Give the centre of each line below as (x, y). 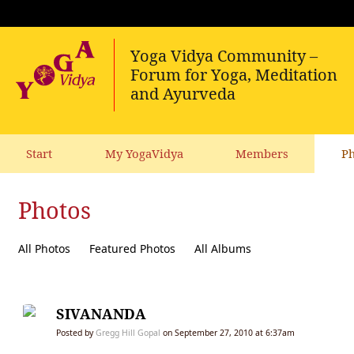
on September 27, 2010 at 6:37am (228, 333)
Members (262, 154)
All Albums (223, 249)
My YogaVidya (144, 154)
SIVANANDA (101, 314)
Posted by (76, 333)
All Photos (44, 249)
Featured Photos (132, 249)
